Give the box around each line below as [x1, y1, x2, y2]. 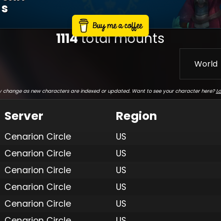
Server [4, 108, 43, 124]
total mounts [81, 29, 165, 47]
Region [116, 108, 157, 124]
